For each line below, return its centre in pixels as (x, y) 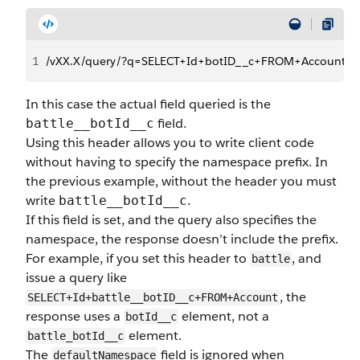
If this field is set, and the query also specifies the (171, 220)
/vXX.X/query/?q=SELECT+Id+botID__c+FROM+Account (195, 61)
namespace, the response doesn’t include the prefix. (182, 239)
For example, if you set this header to (138, 258)
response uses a (75, 316)
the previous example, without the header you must (181, 181)
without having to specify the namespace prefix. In (177, 162)
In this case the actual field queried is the (148, 104)
